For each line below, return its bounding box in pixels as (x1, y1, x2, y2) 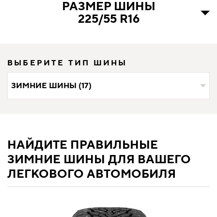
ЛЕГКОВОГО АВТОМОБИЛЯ (7, 166, 176, 182)
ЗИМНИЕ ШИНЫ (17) (11, 80, 92, 91)
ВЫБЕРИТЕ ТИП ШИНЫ (7, 58, 127, 68)
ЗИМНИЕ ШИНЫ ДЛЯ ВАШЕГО (7, 152, 191, 167)
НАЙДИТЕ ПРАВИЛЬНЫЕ (7, 137, 158, 153)
